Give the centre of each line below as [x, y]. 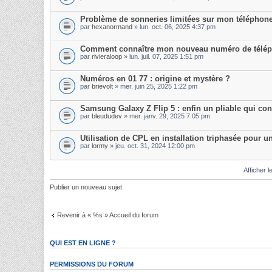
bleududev [107, 116]
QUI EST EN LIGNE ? [83, 243]
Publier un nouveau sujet [86, 187]
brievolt [102, 86]
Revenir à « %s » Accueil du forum [108, 215]
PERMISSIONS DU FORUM [92, 264]
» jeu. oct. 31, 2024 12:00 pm [151, 146]
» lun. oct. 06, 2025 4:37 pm [174, 27]
